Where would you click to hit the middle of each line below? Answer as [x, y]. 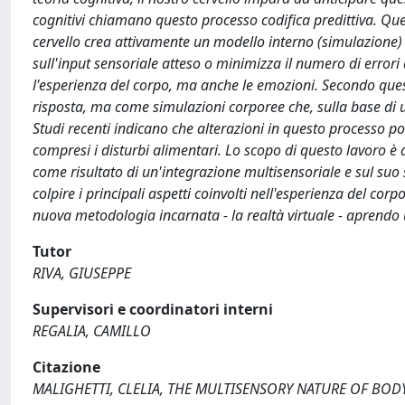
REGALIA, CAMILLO [92, 331]
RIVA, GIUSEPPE [82, 273]
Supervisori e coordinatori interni [153, 309]
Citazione [66, 367]
